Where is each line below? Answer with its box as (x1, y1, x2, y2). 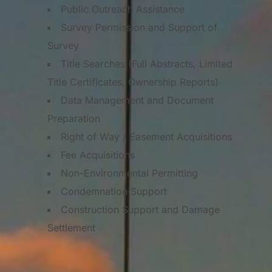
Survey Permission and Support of (61, 21, 217, 33)
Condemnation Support (61, 185, 167, 197)
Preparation (47, 112, 100, 124)
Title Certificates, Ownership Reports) (47, 75, 219, 88)
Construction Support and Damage (61, 203, 220, 216)
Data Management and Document (61, 93, 214, 106)
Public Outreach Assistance (61, 2, 185, 15)
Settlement (47, 221, 95, 234)
